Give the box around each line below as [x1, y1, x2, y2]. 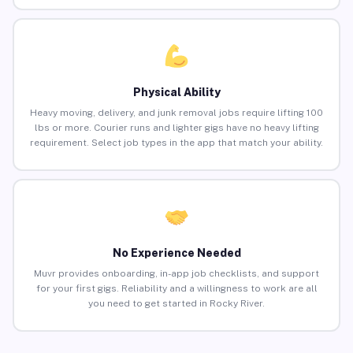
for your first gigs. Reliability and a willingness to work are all [35, 283, 318, 295]
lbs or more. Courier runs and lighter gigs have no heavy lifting [34, 122, 319, 134]
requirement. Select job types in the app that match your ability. [30, 137, 323, 149]
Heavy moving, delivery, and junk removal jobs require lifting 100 [30, 107, 323, 119]
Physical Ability [132, 86, 221, 99]
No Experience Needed [112, 247, 241, 260]
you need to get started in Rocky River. [88, 298, 265, 310]
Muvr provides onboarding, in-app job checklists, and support [34, 268, 319, 280]
